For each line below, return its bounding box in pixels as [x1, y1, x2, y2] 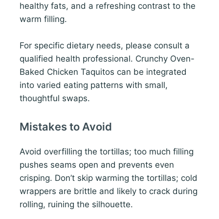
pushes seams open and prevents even [20, 160, 174, 170]
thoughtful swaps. [20, 93, 90, 103]
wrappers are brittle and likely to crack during [20, 186, 197, 197]
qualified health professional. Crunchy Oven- [20, 53, 195, 64]
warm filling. [20, 14, 67, 24]
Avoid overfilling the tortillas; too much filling [20, 147, 194, 157]
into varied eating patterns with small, [20, 80, 168, 90]
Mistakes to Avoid [20, 120, 112, 133]
